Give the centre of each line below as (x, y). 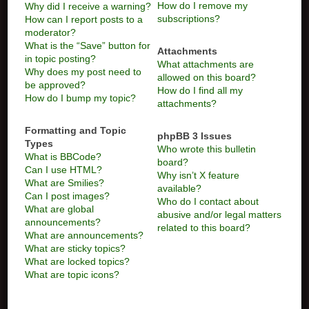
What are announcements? (84, 235)
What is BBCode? (63, 157)
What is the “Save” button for (88, 46)
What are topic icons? (72, 275)
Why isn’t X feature (198, 175)
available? (179, 188)
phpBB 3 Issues (194, 136)
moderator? (51, 32)
